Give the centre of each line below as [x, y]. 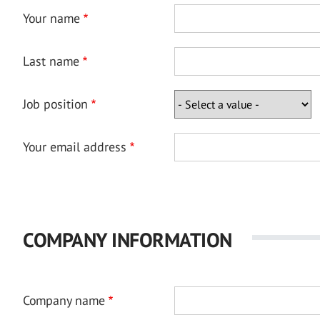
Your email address [75, 147]
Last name [51, 61]
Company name [64, 300]
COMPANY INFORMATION [127, 240]
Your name [51, 18]
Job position [55, 104]
